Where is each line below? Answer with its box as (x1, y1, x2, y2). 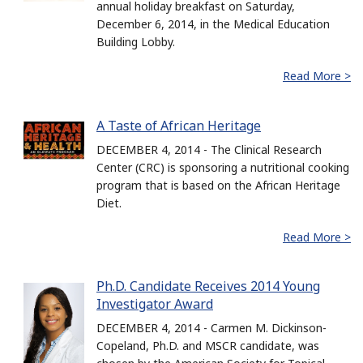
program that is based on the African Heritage (96, 177, 340, 193)
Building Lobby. (96, 34, 175, 50)
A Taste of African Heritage (96, 116, 261, 135)
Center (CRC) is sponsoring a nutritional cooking (96, 159, 349, 175)
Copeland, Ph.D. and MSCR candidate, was (96, 337, 319, 353)
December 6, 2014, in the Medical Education (96, 16, 330, 32)
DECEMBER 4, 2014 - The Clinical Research (96, 141, 322, 157)
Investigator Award (96, 294, 213, 313)
